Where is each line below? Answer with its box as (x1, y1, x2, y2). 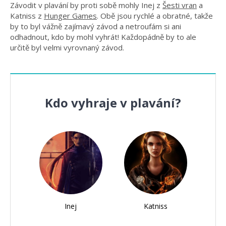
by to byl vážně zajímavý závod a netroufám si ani (10, 21, 181, 31)
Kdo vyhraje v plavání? (45, 94, 181, 111)
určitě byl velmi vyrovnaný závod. (10, 42, 124, 52)
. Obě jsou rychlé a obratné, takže (97, 10, 213, 21)
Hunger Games (44, 10, 97, 21)
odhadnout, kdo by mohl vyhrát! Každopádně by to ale (10, 31, 196, 42)
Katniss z (10, 10, 44, 21)
